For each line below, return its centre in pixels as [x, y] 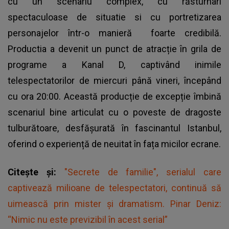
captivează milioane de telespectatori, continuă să [114, 188]
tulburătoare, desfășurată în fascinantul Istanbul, [114, 128]
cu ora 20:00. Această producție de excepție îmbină [114, 96]
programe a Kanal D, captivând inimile [114, 64]
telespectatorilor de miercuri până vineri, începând [114, 80]
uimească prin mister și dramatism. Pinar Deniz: [114, 203]
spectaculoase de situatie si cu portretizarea [114, 17]
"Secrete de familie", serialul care [143, 172]
